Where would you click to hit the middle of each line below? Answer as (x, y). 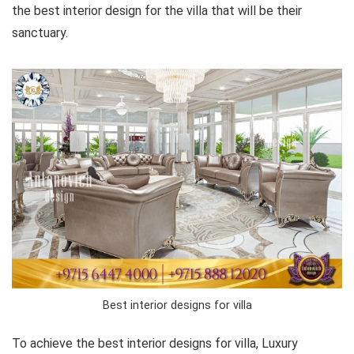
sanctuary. (40, 32)
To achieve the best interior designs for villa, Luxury (155, 344)
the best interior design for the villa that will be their (157, 10)
